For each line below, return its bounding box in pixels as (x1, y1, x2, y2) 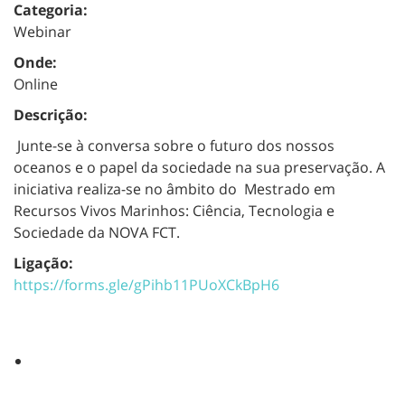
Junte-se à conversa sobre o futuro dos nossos (14, 135, 334, 155)
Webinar (14, 21, 71, 42)
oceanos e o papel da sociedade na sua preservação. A (14, 156, 385, 177)
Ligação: (14, 252, 73, 273)
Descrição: (14, 104, 88, 125)
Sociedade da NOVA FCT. (14, 221, 180, 242)
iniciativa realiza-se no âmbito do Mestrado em (14, 178, 335, 199)
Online (14, 73, 58, 94)
